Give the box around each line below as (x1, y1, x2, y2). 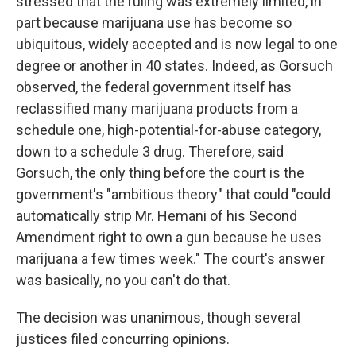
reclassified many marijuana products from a (16, 100, 298, 117)
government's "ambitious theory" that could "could (16, 186, 331, 203)
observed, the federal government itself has (16, 79, 292, 95)
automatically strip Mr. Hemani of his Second (16, 207, 297, 224)
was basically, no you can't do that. (16, 272, 230, 288)
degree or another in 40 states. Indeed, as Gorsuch (16, 57, 333, 74)
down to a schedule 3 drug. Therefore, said (16, 143, 284, 160)
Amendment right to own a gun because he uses (16, 229, 322, 246)
